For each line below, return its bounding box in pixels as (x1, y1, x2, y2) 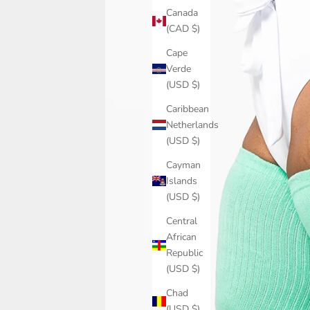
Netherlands (166, 118, 219, 132)
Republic (166, 246, 203, 260)
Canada (166, 6, 198, 20)
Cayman (166, 158, 201, 172)
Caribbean (166, 102, 209, 116)
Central (166, 215, 197, 228)
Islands (166, 174, 197, 188)
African (166, 230, 197, 244)
